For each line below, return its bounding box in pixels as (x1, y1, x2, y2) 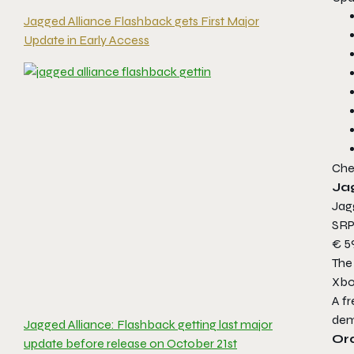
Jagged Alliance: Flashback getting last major (24, 317, 273, 332)
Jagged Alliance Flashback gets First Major (24, 13, 259, 28)
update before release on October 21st (24, 336, 237, 351)
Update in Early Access (24, 32, 149, 47)
